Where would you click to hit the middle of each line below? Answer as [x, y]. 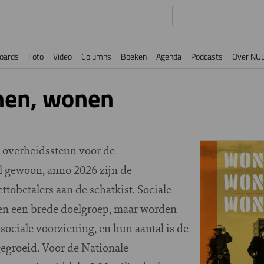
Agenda [169, 56]
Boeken [134, 56]
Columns [96, 56]
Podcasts [207, 56]
